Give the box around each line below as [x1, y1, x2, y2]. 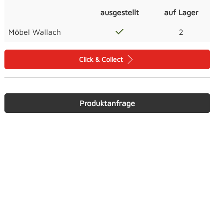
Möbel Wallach [8, 27, 61, 37]
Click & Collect [79, 55, 125, 64]
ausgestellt [100, 8, 139, 17]
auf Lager [164, 8, 198, 17]
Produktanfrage [80, 99, 135, 108]
